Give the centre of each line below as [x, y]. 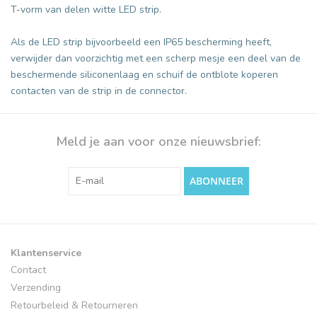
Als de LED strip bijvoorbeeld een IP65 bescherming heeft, [141, 42]
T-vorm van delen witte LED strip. [86, 9]
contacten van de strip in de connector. [99, 91]
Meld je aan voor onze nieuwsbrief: [158, 141]
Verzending [36, 287]
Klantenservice [46, 253]
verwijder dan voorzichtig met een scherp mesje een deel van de [156, 58]
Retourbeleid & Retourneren [74, 305]
